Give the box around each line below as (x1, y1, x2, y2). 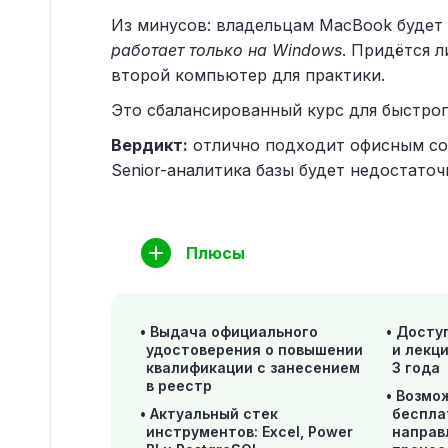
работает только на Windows (111, 40, 342, 60)
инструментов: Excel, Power (146, 423, 353, 440)
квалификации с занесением (146, 359, 360, 376)
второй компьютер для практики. (111, 65, 385, 85)
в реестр (146, 377, 212, 394)
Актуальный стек (150, 405, 278, 422)
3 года (392, 359, 441, 376)
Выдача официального (150, 323, 318, 340)
